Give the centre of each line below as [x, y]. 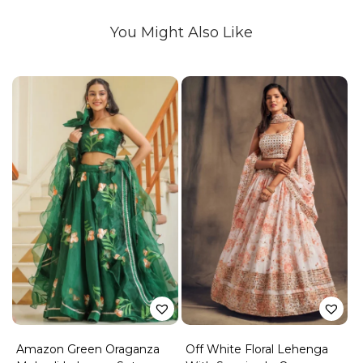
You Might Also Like [181, 32]
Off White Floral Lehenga [256, 349]
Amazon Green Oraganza [88, 349]
